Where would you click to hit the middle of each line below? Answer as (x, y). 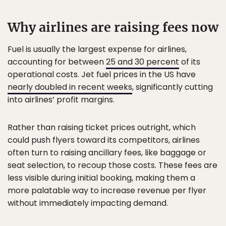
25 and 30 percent (143, 62)
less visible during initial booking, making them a (101, 178)
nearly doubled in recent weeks (70, 87)
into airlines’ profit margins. (61, 100)
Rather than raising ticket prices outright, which (102, 127)
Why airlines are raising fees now (113, 27)
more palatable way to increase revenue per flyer (107, 190)
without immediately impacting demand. (88, 203)
